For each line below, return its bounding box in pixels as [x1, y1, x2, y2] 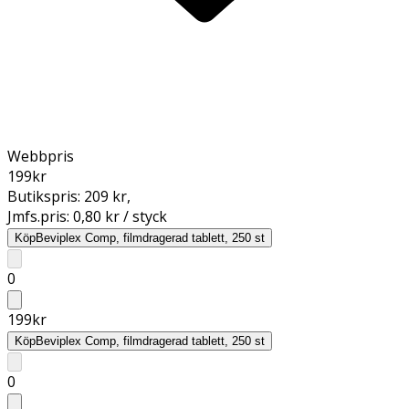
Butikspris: [7, 185, 84, 206]
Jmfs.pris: [7, 205, 73, 226]
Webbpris [7, 145, 74, 166]
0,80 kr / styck [73, 205, 167, 226]
